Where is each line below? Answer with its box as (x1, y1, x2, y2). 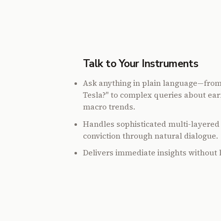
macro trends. (82, 102, 135, 112)
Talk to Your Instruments (83, 57, 198, 71)
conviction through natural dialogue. (82, 130, 218, 141)
